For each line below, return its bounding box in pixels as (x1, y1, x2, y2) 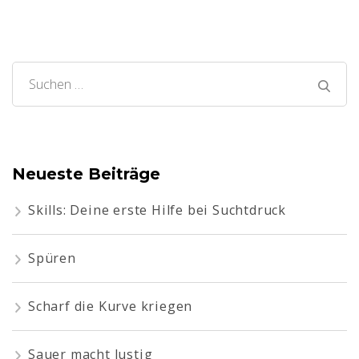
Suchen (28, 76, 78, 95)
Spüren (28, 249, 76, 268)
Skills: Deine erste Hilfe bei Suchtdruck (28, 201, 286, 220)
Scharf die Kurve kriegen (28, 297, 193, 316)
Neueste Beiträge (12, 164, 160, 184)
